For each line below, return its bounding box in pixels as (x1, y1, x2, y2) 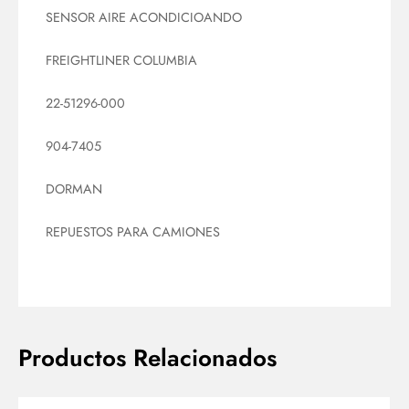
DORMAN (46, 179, 102, 198)
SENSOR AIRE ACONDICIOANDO (46, 7, 242, 26)
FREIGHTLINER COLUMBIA (46, 50, 197, 69)
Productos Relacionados (18, 341, 277, 376)
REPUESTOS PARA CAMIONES (46, 223, 220, 242)
